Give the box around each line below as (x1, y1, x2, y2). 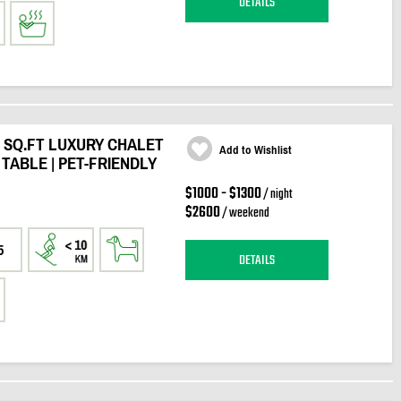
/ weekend (219, 203, 269, 224)
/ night (260, 184, 293, 205)
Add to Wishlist (218, 143, 292, 157)
